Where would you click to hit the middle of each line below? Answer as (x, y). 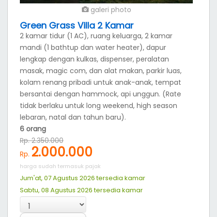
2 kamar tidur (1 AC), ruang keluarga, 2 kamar (96, 36)
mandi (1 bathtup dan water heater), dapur (93, 47)
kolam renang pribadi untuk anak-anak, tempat (101, 82)
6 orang (33, 129)
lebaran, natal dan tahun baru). (73, 117)
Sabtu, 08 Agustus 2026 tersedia (70, 190)
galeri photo (110, 9)
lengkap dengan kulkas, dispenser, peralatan (94, 59)
